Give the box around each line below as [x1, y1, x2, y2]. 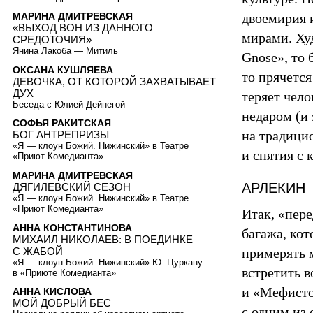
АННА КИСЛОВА [13, 286, 92, 298]
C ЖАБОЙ [13, 245, 63, 257]
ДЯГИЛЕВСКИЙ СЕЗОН [13, 180, 131, 193]
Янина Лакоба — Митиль [13, 45, 118, 57]
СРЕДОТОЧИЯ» [13, 34, 92, 46]
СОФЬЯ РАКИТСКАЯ [13, 117, 111, 129]
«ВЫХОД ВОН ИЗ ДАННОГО [13, 22, 153, 34]
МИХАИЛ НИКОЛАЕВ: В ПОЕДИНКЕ [13, 233, 193, 245]
